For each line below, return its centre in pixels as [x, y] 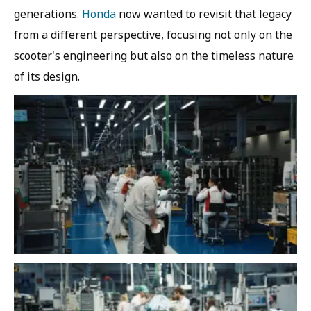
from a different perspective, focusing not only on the [153, 35]
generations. [48, 14]
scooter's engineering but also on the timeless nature [154, 56]
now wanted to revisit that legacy [204, 14]
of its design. [47, 76]
